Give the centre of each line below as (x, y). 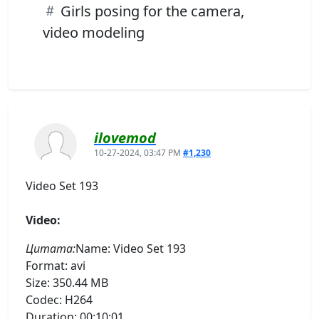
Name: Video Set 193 (131, 248)
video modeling (94, 32)
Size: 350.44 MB (67, 282)
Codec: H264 (59, 299)
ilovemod (125, 137)
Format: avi (56, 265)
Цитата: (51, 248)
